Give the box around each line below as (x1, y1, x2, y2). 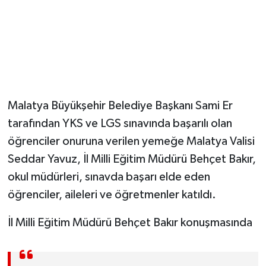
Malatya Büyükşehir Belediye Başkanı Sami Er (7, 99, 233, 112)
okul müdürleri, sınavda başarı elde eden (7, 170, 210, 183)
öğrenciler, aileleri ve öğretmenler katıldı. (7, 188, 216, 201)
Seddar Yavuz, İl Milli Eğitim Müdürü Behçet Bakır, (7, 153, 256, 165)
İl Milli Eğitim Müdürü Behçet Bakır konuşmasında (7, 216, 252, 229)
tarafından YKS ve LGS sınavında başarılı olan (7, 117, 232, 129)
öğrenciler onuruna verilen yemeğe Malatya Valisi (7, 135, 255, 147)
